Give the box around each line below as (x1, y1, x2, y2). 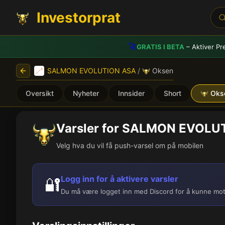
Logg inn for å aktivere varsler (61, 174, 178, 184)
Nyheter (73, 89, 99, 97)
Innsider (118, 89, 145, 97)
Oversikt (26, 89, 54, 97)
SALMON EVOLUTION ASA (47, 66, 136, 75)
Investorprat (37, 9, 121, 26)
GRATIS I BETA (136, 42, 184, 51)
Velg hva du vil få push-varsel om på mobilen (56, 141, 203, 150)
